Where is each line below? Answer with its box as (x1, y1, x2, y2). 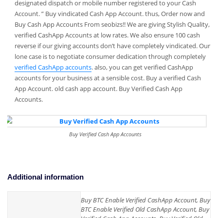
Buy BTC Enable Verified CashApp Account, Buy (81, 196, 210, 205)
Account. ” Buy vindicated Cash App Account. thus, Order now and (14, 9, 205, 18)
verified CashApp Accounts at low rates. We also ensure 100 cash (14, 30, 200, 39)
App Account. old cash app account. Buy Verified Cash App (14, 84, 182, 93)
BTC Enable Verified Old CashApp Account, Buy (81, 205, 209, 214)
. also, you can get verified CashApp (91, 62, 193, 72)
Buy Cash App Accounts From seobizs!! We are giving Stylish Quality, (14, 19, 210, 29)
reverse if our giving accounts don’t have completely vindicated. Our (14, 41, 210, 50)
